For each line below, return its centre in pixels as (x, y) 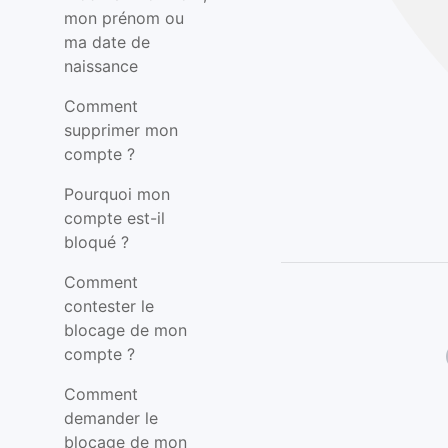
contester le (109, 306)
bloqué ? (96, 242)
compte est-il (114, 218)
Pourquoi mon (117, 194)
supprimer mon (121, 130)
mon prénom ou (124, 18)
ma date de (107, 42)
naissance (101, 66)
